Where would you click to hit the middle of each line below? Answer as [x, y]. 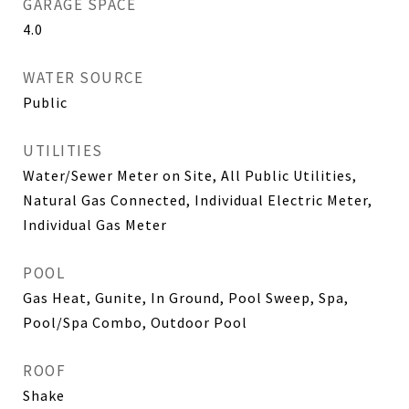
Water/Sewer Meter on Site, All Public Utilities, [190, 176]
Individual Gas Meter [95, 225]
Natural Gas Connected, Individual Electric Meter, [198, 200]
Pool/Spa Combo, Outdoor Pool [135, 323]
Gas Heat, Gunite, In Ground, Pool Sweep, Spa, [186, 298]
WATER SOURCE [83, 78]
